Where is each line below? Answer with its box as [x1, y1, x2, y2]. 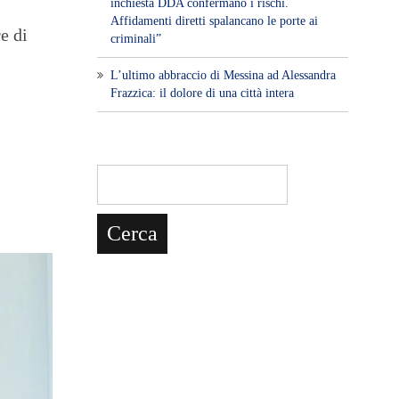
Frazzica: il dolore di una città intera [110, 85, 294, 100]
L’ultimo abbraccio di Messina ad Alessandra [110, 68, 336, 82]
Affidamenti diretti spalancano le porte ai [110, 13, 318, 28]
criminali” [110, 31, 161, 45]
